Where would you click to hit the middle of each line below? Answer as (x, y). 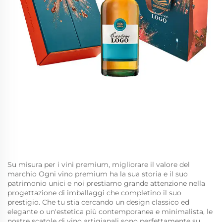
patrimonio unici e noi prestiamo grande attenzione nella (106, 184)
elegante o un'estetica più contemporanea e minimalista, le (110, 212)
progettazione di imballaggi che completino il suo (94, 193)
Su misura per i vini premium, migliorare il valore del (99, 165)
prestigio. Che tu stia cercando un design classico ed (98, 202)
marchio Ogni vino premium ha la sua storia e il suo (98, 174)
